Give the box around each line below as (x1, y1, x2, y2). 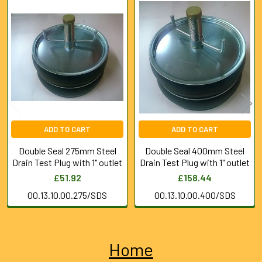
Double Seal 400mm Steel (145, 144, 244, 156)
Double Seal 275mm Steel (18, 144, 116, 156)
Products (4, 36, 63, 54)
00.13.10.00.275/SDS (27, 189, 107, 201)
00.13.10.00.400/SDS (154, 189, 236, 201)
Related (4, 18, 52, 36)
